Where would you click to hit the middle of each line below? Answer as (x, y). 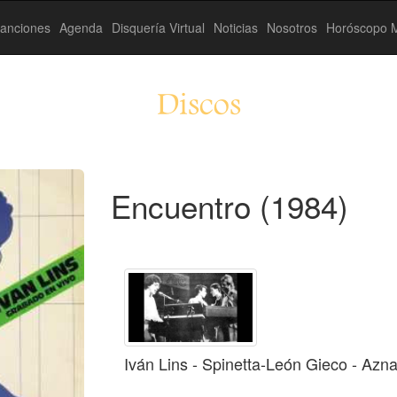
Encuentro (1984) (229, 206)
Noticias (236, 27)
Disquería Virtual (158, 27)
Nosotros (292, 27)
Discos (198, 108)
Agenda (81, 27)
